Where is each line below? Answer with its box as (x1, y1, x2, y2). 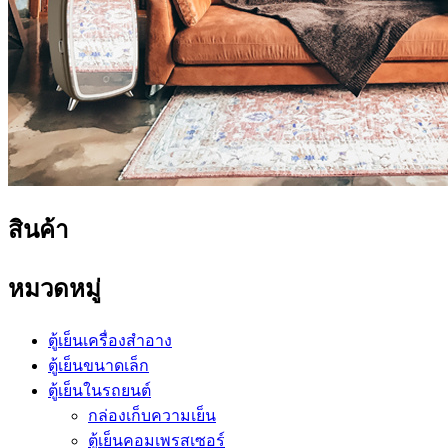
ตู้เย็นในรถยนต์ (48, 381, 151, 399)
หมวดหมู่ (8, 275, 101, 302)
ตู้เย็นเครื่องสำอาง (48, 331, 172, 349)
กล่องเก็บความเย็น (88, 406, 216, 424)
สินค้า (8, 216, 68, 243)
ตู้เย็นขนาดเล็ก (48, 356, 149, 374)
